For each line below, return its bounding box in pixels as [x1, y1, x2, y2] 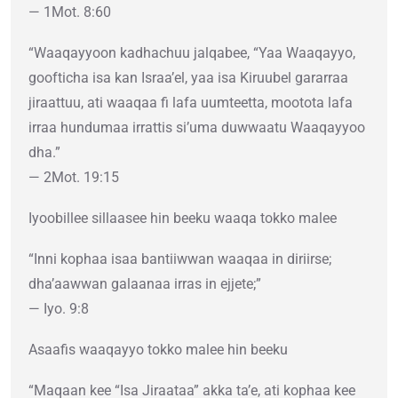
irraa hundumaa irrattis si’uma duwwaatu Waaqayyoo [28, 119, 365, 137]
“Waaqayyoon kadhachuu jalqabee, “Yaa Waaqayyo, [28, 44, 355, 62]
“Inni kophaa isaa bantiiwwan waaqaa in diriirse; [28, 251, 331, 268]
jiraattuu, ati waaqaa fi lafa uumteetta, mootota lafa [28, 94, 353, 112]
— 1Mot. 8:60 [28, 4, 111, 21]
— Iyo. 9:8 [28, 300, 89, 318]
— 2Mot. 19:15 [28, 169, 119, 187]
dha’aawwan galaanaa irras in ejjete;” [28, 275, 261, 293]
